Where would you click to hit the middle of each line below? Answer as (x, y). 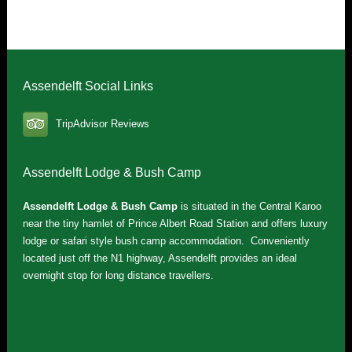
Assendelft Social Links (88, 86)
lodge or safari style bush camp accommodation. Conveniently (166, 241)
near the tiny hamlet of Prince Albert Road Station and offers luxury (175, 224)
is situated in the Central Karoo (249, 206)
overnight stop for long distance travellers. (118, 275)
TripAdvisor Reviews (102, 124)
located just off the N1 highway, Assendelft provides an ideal (159, 258)
